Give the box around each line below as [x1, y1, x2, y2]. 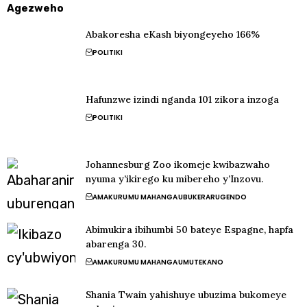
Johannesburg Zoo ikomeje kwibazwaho [86, 158, 270, 171]
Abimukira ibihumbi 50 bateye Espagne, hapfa [86, 223, 293, 236]
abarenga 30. [86, 238, 146, 251]
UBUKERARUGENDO [178, 192, 247, 203]
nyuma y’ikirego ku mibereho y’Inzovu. [86, 173, 263, 186]
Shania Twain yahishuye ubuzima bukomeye [86, 288, 286, 302]
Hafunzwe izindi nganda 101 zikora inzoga [86, 93, 279, 106]
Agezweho [7, 2, 64, 15]
